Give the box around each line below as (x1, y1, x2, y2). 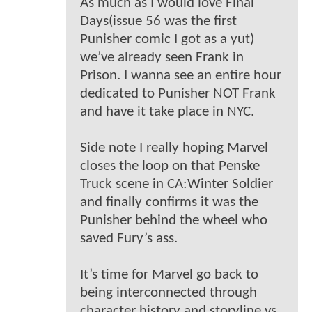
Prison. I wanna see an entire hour (80, 68, 281, 84)
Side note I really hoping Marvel (80, 141, 268, 156)
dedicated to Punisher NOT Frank (80, 86, 276, 102)
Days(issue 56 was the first (80, 14, 237, 29)
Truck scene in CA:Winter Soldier (80, 177, 273, 192)
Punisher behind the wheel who (80, 213, 267, 228)
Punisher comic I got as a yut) (80, 32, 254, 47)
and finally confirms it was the (80, 195, 258, 210)
